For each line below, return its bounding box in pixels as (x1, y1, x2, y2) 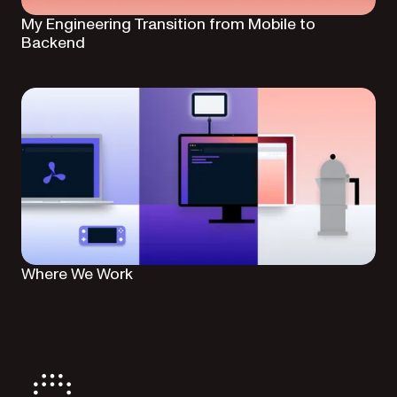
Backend (21, 32, 85, 54)
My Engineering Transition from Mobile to (21, 13, 315, 35)
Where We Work (21, 263, 133, 285)
